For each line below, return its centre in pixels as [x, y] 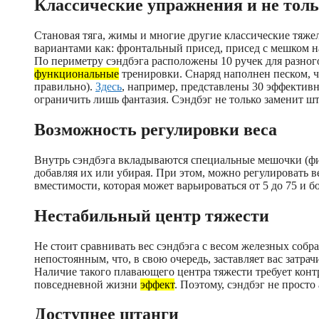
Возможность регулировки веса [156, 129]
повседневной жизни [87, 284]
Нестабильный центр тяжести [152, 215]
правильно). [65, 86]
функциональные [77, 73]
